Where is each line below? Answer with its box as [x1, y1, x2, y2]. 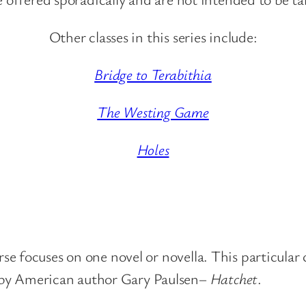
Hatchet [210, 268, 258, 289]
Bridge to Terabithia [94, 64, 212, 85]
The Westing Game [97, 102, 209, 122]
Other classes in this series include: [48, 27, 258, 47]
